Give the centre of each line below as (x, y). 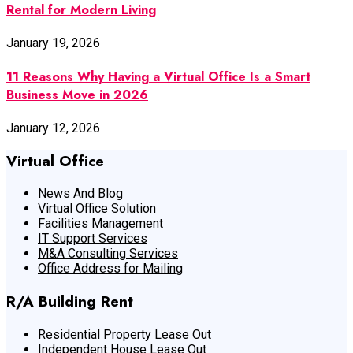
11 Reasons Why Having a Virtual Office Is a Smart (158, 76)
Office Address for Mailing (110, 269)
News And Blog (80, 194)
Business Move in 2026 (77, 95)
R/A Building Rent (70, 301)
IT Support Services (93, 239)
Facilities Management (100, 224)
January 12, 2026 (53, 128)
